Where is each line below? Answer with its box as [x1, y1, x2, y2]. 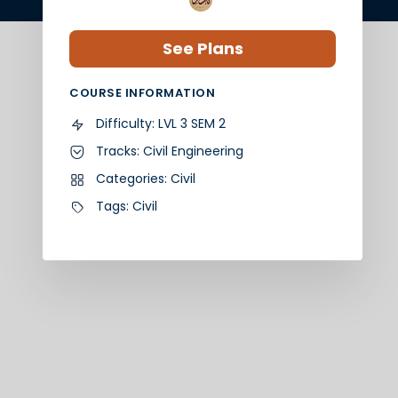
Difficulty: [96, 114, 158, 132]
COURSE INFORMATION [69, 84, 215, 101]
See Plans [162, 36, 243, 60]
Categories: [96, 169, 171, 187]
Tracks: [96, 141, 143, 160]
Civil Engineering [143, 141, 243, 160]
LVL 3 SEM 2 [158, 114, 226, 132]
